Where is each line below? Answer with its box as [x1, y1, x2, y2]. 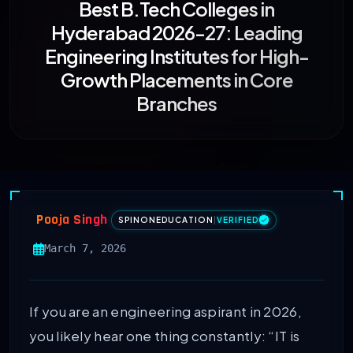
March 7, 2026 [44, 242, 126, 255]
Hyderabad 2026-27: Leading [50, 20, 303, 45]
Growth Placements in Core [60, 68, 293, 92]
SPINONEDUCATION [117, 214, 214, 225]
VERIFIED [216, 214, 258, 225]
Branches [136, 91, 217, 116]
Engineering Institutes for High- [44, 44, 309, 69]
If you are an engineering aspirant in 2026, [29, 303, 302, 321]
